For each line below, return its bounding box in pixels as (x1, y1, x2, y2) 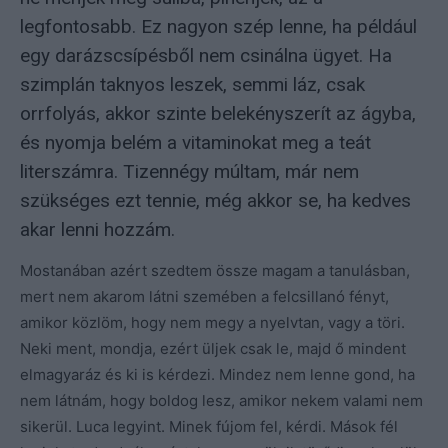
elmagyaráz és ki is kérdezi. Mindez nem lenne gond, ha (20, 364, 415, 384)
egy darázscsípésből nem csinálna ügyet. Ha (20, 43, 392, 67)
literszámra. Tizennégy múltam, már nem (20, 159, 359, 183)
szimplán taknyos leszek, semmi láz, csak (20, 72, 365, 96)
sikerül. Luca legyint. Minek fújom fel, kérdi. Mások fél (20, 416, 398, 436)
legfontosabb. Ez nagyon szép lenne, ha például (20, 14, 417, 38)
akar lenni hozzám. (20, 217, 175, 241)
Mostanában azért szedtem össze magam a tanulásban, (20, 260, 410, 280)
